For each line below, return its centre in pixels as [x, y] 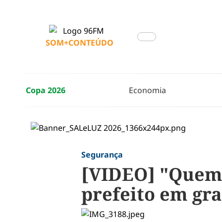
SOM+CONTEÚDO [80, 43]
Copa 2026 [46, 90]
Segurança [102, 155]
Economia [147, 90]
